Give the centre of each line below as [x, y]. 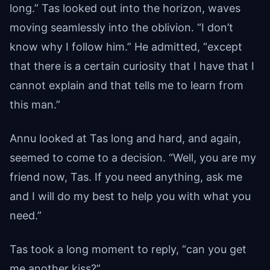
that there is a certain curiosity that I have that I [132, 66]
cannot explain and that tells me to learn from [127, 85]
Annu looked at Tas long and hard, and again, [125, 138]
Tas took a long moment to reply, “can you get [128, 249]
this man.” [35, 104]
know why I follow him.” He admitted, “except [126, 46]
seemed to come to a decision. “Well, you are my [133, 157]
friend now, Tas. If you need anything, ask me [126, 177]
